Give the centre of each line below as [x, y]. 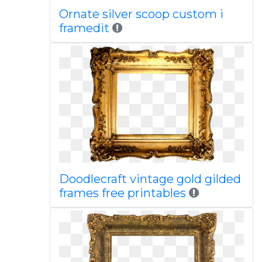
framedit [85, 28]
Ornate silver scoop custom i [141, 14]
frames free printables [122, 193]
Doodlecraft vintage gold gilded [150, 179]
